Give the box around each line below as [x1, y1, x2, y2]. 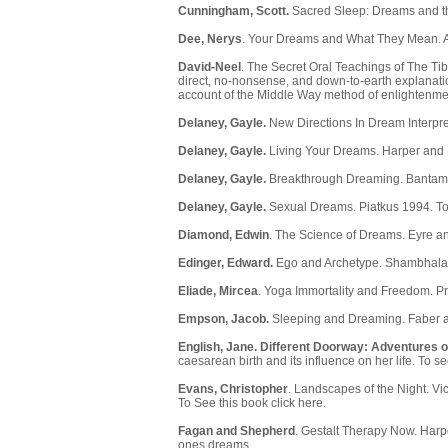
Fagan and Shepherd [178, 424, 295, 439]
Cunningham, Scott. [178, 4, 289, 19]
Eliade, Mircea [178, 284, 258, 299]
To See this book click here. [178, 396, 326, 411]
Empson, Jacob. [178, 312, 272, 327]
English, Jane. [178, 340, 257, 355]
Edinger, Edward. [178, 256, 276, 271]
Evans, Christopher [178, 382, 288, 397]
